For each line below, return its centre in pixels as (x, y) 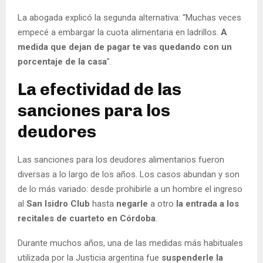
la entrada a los (208, 203)
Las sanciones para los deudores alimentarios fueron (121, 159)
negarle (133, 203)
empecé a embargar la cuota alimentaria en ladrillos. (118, 32)
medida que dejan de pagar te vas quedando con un (125, 47)
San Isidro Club (59, 203)
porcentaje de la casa (62, 61)
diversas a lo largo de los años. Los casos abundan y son (129, 174)
